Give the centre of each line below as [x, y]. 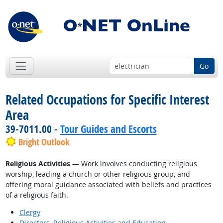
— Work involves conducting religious [133, 164]
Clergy [30, 213]
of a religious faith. [37, 195]
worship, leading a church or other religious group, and [98, 174]
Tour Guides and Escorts [108, 129]
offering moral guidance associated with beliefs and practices [108, 185]
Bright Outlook [44, 142]
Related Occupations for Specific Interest [107, 100]
